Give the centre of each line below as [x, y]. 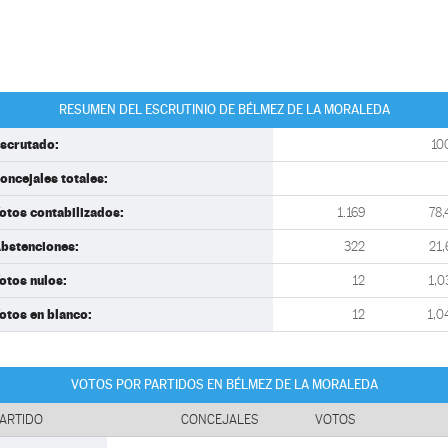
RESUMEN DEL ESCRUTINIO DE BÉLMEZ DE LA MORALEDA [224, 109]
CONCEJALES [220, 419]
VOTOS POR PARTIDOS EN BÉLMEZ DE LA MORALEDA [224, 384]
